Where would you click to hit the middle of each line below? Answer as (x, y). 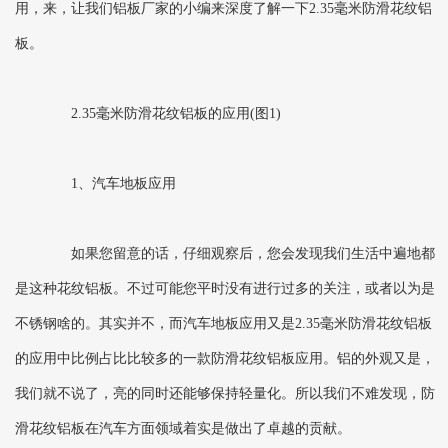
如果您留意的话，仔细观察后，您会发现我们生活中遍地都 (239, 254)
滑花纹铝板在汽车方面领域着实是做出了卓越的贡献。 (183, 429)
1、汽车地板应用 (109, 184)
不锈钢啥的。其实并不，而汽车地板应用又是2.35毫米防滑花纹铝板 (223, 324)
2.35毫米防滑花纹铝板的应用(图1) (162, 114)
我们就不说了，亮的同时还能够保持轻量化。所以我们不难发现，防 (225, 394)
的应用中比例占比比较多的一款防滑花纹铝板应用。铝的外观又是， (225, 359)
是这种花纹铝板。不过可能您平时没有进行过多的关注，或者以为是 (225, 289)
